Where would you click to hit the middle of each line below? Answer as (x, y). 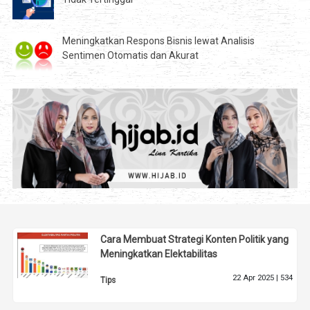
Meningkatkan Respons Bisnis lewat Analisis (158, 40)
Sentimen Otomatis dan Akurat (130, 55)
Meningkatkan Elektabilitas (159, 254)
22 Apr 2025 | (256, 277)
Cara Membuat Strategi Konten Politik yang (195, 239)
